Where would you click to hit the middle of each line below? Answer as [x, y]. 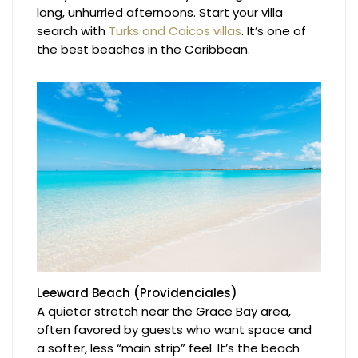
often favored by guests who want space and [175, 330]
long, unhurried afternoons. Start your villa [160, 12]
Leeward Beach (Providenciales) [137, 293]
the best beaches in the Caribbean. [144, 49]
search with [73, 30]
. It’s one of [274, 30]
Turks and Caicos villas [175, 30]
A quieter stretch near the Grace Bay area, [164, 312]
